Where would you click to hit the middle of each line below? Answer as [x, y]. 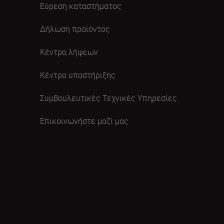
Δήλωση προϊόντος [75, 29]
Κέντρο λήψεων [69, 52]
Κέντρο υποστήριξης [78, 75]
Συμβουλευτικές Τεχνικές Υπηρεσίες [108, 98]
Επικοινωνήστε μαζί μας [84, 121]
